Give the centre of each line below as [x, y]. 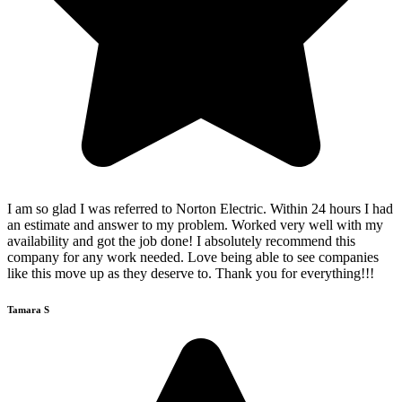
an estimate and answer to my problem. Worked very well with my [195, 224]
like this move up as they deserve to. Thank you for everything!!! [191, 273]
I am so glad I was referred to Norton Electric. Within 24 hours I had [200, 208]
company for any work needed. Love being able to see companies [193, 257]
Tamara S [28, 309]
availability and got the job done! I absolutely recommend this [181, 240]
